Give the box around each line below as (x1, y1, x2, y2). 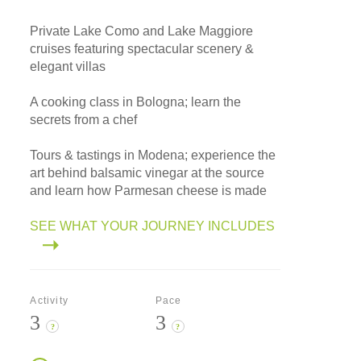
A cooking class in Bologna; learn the (30, 95, 242, 110)
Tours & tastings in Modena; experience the (30, 148, 276, 163)
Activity (30, 295, 68, 307)
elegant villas (30, 60, 106, 74)
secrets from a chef (30, 113, 138, 127)
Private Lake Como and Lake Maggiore (30, 24, 254, 39)
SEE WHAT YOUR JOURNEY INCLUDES (30, 219, 276, 234)
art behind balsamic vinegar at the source (30, 166, 265, 180)
